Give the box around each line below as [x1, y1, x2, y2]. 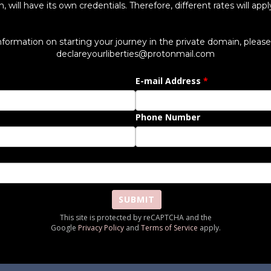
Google [50, 223, 78, 233]
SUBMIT [119, 194, 155, 205]
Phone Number [135, 111, 200, 123]
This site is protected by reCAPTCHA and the [59, 212, 212, 223]
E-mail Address [135, 75, 201, 87]
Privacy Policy [77, 223, 124, 233]
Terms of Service [140, 223, 198, 233]
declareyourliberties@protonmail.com [56, 48, 215, 59]
